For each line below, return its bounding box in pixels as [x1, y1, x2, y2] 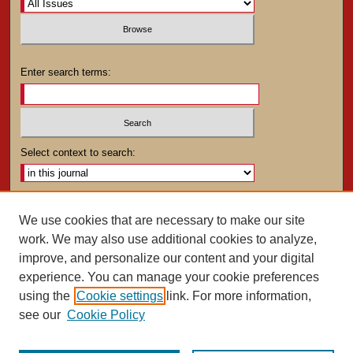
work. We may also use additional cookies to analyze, [19, 232, 317, 246]
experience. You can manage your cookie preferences [19, 270, 319, 284]
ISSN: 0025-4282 [112, 236, 241, 248]
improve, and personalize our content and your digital [19, 251, 314, 265]
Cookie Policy [67, 308, 145, 321]
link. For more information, [163, 289, 311, 303]
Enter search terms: [20, 65, 112, 78]
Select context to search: [20, 147, 136, 159]
